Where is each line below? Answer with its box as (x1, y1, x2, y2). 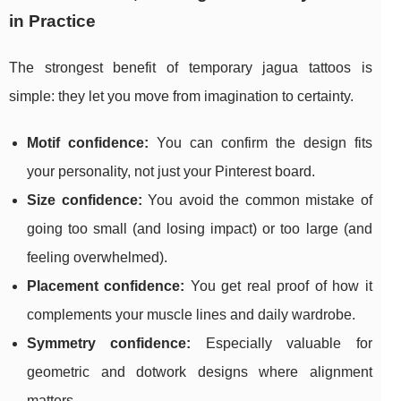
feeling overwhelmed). (27, 250, 167, 266)
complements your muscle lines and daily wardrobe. (27, 307, 355, 323)
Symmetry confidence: (27, 336, 192, 352)
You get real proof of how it (184, 278, 372, 294)
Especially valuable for (191, 336, 372, 352)
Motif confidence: (27, 135, 149, 151)
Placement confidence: (27, 278, 185, 294)
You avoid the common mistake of (141, 192, 372, 209)
